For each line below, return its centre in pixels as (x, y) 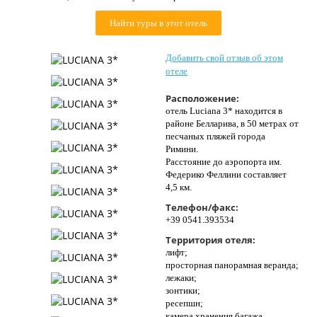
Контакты (38, 12)
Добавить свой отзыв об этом (224, 58)
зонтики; (183, 290)
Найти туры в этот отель (158, 23)
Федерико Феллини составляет (226, 174)
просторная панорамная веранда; (232, 265)
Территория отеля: (211, 240)
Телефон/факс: (202, 207)
